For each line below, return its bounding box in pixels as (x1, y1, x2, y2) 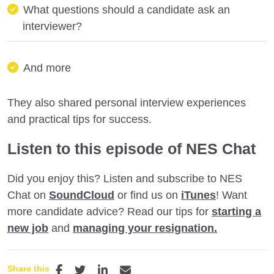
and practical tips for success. (7, 113, 155, 125)
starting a (212, 205, 261, 218)
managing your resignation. (73, 221, 217, 234)
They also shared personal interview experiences (7, 96, 246, 109)
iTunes (181, 188, 216, 201)
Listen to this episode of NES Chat (7, 140, 260, 158)
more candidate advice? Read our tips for (7, 205, 212, 218)
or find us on (114, 188, 181, 201)
